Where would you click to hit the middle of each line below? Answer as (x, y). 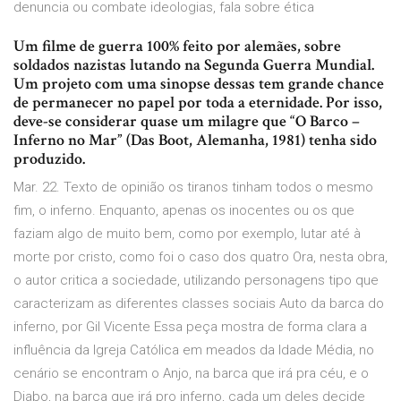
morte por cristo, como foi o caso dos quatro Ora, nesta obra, (200, 257)
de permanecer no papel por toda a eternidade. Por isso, (198, 103)
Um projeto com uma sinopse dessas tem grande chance (199, 84)
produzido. (49, 159)
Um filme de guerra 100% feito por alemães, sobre (177, 47)
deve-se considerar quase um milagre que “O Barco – (187, 122)
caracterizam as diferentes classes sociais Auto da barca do (199, 304)
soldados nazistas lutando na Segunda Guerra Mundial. (194, 65)
